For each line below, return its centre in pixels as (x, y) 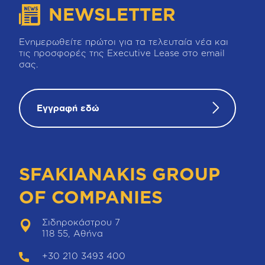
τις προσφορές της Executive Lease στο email (122, 53)
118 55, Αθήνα (72, 234)
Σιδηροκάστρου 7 (81, 222)
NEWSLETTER (112, 14)
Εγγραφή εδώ (68, 108)
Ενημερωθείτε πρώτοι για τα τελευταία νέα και (124, 42)
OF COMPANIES (91, 197)
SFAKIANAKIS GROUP (119, 174)
